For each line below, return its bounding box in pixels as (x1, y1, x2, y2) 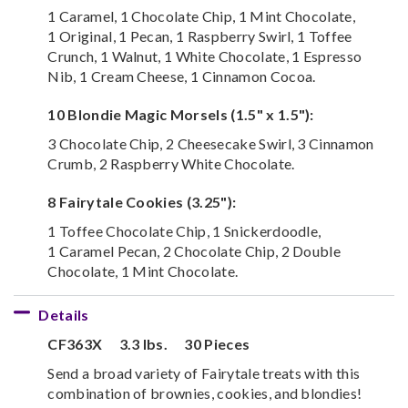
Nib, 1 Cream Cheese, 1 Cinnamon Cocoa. (47, 66, 316, 85)
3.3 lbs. (118, 334, 171, 352)
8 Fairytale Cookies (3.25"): (47, 192, 237, 210)
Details (38, 305, 89, 323)
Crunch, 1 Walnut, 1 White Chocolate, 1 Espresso (47, 46, 362, 65)
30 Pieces (184, 334, 250, 352)
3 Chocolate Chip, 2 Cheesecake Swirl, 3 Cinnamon (47, 134, 374, 152)
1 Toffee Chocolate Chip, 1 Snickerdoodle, (47, 221, 321, 240)
